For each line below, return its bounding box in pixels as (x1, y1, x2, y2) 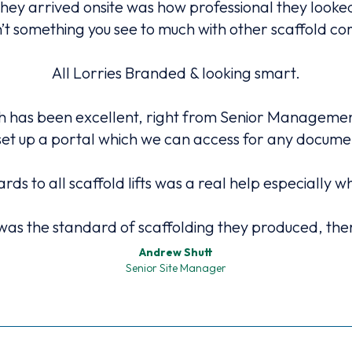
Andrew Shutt (139, 245, 213, 259)
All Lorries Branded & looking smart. (52, 63, 300, 82)
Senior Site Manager (126, 261, 226, 275)
